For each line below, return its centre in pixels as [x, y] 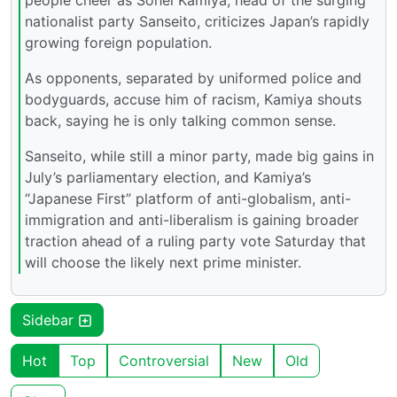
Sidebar [50, 320]
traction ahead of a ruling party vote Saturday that [195, 241]
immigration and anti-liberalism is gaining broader [192, 219]
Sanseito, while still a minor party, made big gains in [199, 156]
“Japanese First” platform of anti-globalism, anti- [188, 198]
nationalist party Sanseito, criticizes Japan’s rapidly [197, 21]
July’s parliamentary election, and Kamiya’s [168, 177]
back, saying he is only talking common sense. [180, 120]
